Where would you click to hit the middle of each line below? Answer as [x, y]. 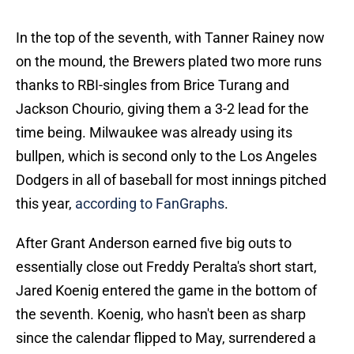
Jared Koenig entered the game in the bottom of [166, 291]
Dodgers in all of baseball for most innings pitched [171, 180]
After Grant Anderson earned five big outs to [154, 243]
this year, [45, 204]
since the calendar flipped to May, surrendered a [166, 338]
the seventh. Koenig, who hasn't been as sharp [161, 314]
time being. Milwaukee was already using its [154, 133]
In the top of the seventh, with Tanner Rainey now [170, 38]
